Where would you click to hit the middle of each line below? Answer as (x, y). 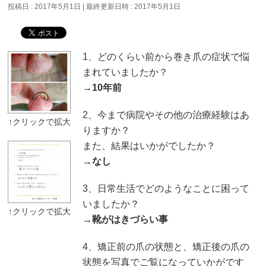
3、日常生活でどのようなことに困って (166, 188)
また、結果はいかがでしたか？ (149, 145)
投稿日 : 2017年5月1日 (45, 6)
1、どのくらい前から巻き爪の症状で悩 (166, 56)
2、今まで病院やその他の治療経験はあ (166, 115)
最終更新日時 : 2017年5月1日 (134, 6)
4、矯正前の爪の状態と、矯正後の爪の (166, 246)
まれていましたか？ (125, 72)
